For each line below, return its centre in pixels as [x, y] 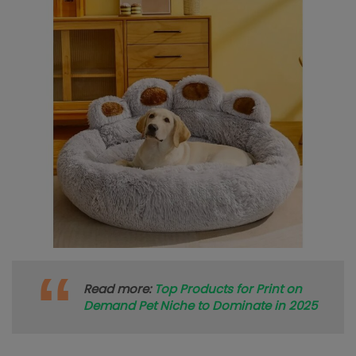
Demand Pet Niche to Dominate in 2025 [200, 306]
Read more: [119, 289]
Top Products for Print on [228, 289]
